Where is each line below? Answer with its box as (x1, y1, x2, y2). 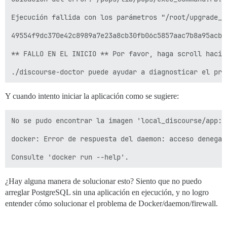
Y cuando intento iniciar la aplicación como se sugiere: (5, 92, 179, 100)
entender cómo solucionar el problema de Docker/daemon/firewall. (5, 199, 218, 208)
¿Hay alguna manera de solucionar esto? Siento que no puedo (5, 177, 202, 185)
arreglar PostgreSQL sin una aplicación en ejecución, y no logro (5, 188, 209, 197)
